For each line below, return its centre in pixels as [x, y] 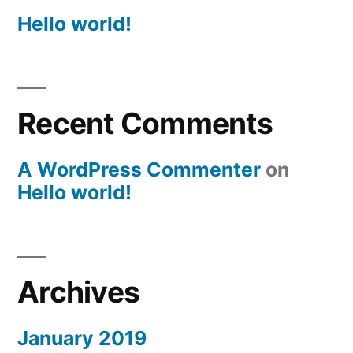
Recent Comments [145, 124]
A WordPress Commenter [139, 170]
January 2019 [82, 338]
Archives [79, 292]
